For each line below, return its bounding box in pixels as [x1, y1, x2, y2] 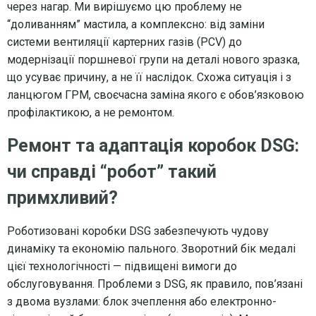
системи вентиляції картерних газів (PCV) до [7, 35, 242, 49]
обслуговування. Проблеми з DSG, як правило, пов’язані [7, 276, 303, 291]
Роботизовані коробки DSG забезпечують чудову [7, 224, 269, 238]
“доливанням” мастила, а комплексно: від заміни [7, 17, 265, 31]
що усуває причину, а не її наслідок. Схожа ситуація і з [7, 70, 291, 84]
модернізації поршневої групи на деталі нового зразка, [7, 52, 300, 66]
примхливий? [7, 187, 118, 208]
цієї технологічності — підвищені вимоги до [7, 259, 237, 273]
